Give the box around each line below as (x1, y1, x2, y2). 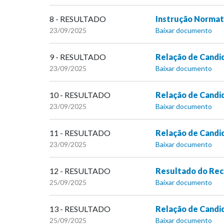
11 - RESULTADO (49, 128, 110, 138)
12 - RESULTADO (49, 166, 110, 176)
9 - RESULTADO (49, 52, 106, 62)
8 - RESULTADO (49, 14, 106, 24)
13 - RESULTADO (49, 204, 110, 214)
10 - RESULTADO (49, 90, 110, 100)
